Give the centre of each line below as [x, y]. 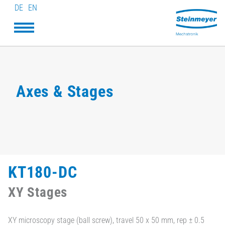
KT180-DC [43, 172]
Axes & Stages [65, 92]
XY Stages [38, 192]
